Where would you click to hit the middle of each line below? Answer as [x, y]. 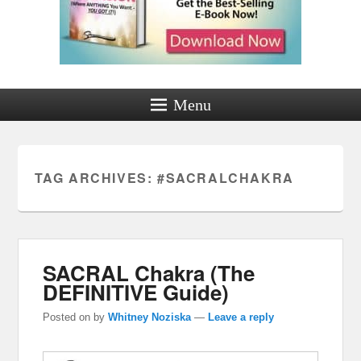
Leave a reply [241, 317]
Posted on [68, 317]
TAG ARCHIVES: [95, 177]
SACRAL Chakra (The [149, 272]
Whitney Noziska [150, 317]
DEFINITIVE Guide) [136, 292]
